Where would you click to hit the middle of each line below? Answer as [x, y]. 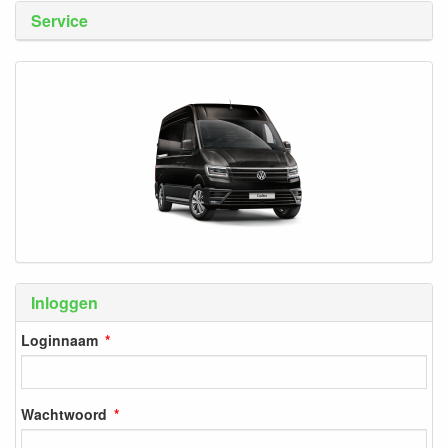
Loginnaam [59, 339]
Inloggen [64, 302]
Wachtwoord [64, 413]
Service [59, 20]
